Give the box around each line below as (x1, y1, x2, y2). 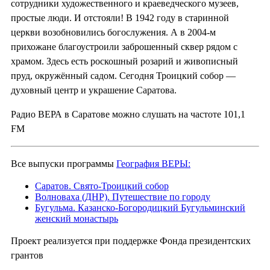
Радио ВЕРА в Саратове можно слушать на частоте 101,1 (11, 109, 245, 120)
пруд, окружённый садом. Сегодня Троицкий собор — (11, 71, 236, 81)
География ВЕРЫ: (116, 159, 190, 169)
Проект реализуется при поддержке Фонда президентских (11, 236, 251, 246)
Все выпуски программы (11, 159, 116, 169)
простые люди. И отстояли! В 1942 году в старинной (11, 13, 229, 24)
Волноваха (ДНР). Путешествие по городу (35, 192, 210, 202)
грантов (11, 250, 43, 261)
